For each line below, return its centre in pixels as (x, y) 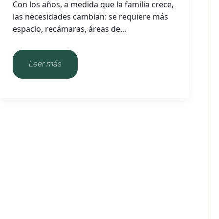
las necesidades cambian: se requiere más (90, 17)
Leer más (45, 64)
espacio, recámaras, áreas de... (69, 29)
